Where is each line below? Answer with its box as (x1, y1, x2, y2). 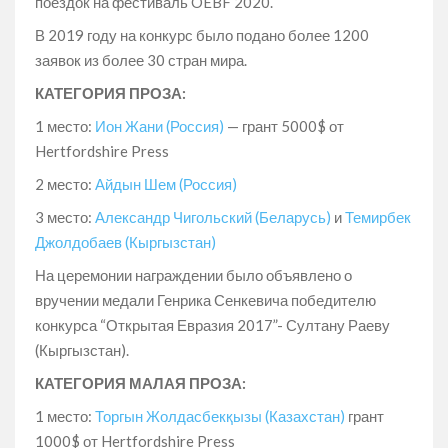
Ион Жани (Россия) (95, 116, 224, 135)
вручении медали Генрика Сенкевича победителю (35, 290, 376, 309)
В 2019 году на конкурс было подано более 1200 (35, 25, 369, 44)
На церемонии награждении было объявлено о (35, 265, 352, 284)
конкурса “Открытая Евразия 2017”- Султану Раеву (35, 315, 390, 334)
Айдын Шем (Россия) (95, 174, 237, 193)
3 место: (35, 207, 95, 226)
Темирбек (345, 207, 411, 226)
